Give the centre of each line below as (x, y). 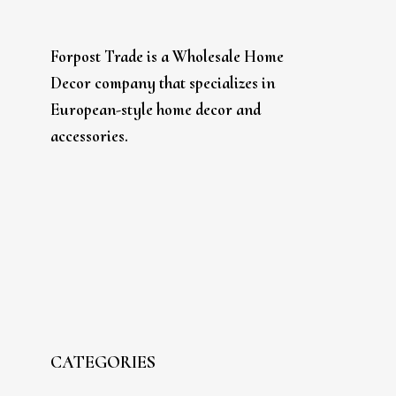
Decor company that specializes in (163, 83)
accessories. (90, 136)
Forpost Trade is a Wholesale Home (168, 57)
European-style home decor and (156, 110)
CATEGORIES (103, 363)
